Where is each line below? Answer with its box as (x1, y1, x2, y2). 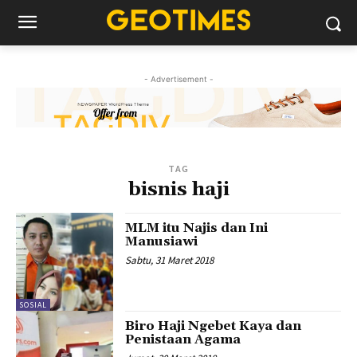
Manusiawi (125, 233, 198, 250)
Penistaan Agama (125, 331, 241, 347)
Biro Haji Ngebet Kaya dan (125, 317, 302, 334)
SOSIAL (19, 299, 47, 310)
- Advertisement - (143, 74, 214, 84)
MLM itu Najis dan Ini (125, 220, 269, 237)
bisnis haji (127, 178, 229, 202)
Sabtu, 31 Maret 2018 (125, 253, 214, 268)
